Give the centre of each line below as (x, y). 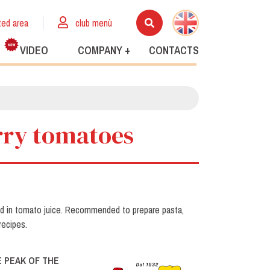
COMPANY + (104, 51)
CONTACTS (174, 51)
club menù (94, 23)
